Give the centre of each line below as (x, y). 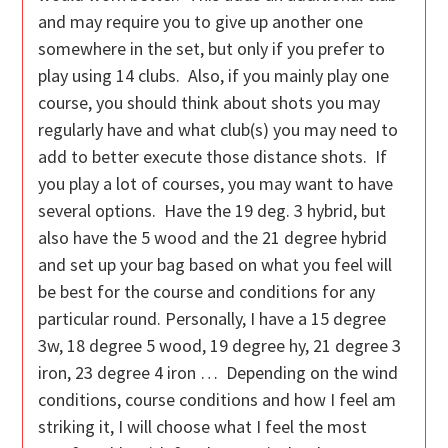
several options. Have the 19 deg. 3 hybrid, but (212, 211)
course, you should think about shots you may (209, 103)
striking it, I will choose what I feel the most (203, 427)
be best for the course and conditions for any (207, 292)
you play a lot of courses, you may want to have (216, 184)
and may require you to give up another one (201, 22)
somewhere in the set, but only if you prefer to (212, 49)
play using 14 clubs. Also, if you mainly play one (214, 76)
